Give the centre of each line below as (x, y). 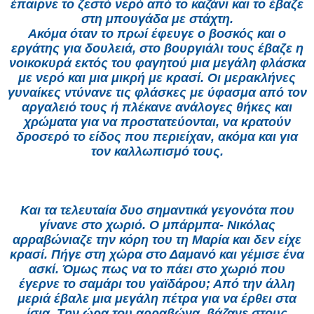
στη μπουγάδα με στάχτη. (157, 19)
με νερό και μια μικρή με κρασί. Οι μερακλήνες (157, 78)
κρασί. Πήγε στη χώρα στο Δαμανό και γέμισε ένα (157, 255)
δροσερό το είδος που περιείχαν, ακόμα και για (157, 137)
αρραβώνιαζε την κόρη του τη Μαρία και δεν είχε (157, 240)
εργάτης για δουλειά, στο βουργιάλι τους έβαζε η (157, 49)
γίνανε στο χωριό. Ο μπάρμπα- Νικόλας (157, 225)
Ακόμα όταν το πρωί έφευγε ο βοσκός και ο (157, 34)
